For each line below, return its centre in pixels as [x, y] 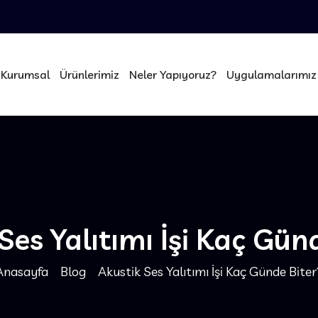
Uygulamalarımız [271, 74]
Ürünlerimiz [89, 74]
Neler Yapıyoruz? [172, 74]
